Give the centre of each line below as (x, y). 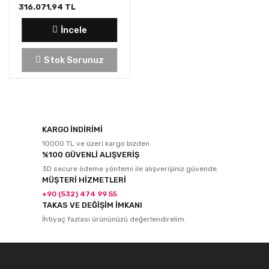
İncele (74, 30)
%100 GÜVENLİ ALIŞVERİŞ (91, 154)
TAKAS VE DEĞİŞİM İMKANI (92, 205)
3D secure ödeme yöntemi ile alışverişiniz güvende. (130, 168)
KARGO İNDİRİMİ (72, 129)
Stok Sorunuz (74, 60)
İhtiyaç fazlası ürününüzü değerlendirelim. (114, 219)
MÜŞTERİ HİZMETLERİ (84, 180)
